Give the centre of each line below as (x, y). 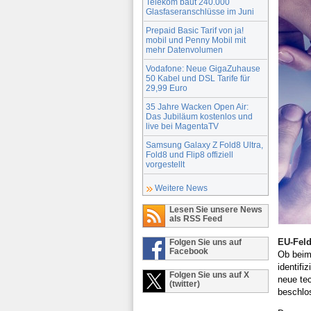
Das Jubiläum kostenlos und (199, 116)
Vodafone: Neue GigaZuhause (203, 68)
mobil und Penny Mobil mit (196, 40)
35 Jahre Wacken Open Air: (197, 106)
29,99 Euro (167, 87)
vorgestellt (165, 164)
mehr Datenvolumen (184, 49)
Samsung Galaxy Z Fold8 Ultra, (204, 144)
